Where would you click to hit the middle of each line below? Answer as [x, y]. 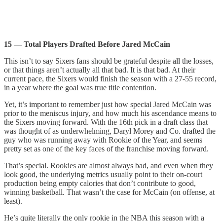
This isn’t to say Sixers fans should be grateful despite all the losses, [109, 61]
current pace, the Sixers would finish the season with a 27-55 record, [110, 79]
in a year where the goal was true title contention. [80, 88]
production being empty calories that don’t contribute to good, [100, 184]
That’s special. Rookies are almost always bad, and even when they [109, 166]
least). [13, 201]
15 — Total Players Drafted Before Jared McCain [87, 44]
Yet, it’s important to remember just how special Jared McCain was [108, 105]
